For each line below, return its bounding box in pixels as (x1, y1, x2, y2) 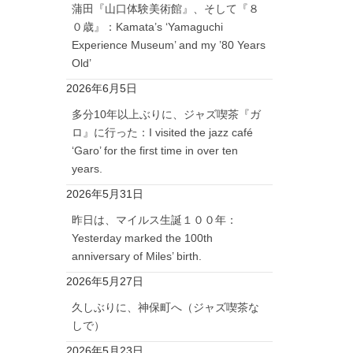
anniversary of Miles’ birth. (71, 249, 202, 262)
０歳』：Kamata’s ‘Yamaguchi (71, 20, 223, 33)
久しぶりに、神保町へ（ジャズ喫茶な (71, 300, 259, 314)
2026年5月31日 (65, 187, 143, 200)
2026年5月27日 (65, 274, 143, 288)
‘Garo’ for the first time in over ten (71, 143, 238, 157)
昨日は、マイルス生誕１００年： (71, 213, 237, 226)
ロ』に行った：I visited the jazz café (71, 125, 253, 139)
